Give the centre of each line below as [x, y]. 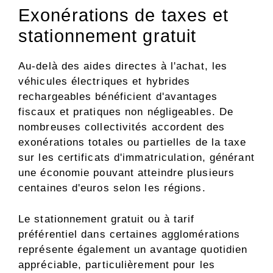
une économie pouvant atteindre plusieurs [127, 173]
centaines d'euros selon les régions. [112, 188]
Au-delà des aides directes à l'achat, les [123, 66]
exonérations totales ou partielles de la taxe [133, 143]
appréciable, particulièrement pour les [117, 264]
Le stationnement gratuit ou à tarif [107, 219]
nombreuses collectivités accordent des [122, 127]
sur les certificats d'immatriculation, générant [136, 158]
